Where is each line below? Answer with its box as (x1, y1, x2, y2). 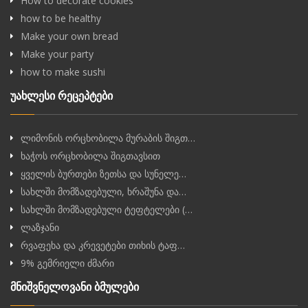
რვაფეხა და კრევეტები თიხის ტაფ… (21, 238, 185, 252)
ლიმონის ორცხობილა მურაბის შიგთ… (21, 131, 195, 144)
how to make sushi (21, 65, 105, 78)
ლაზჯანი (21, 220, 59, 234)
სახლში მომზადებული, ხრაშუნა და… (21, 184, 186, 198)
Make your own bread (21, 29, 118, 43)
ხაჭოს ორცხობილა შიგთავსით (21, 148, 160, 162)
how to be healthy (21, 11, 101, 25)
